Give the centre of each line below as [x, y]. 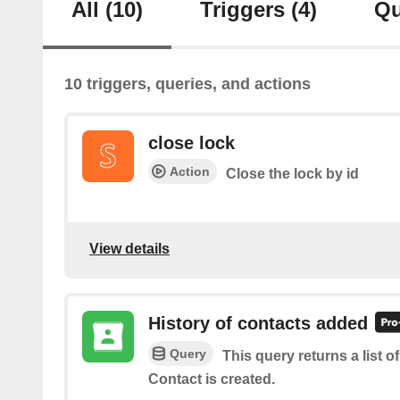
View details [129, 248]
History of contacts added [258, 324]
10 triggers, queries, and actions [187, 84]
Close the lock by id [292, 174]
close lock [192, 143]
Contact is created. [212, 379]
